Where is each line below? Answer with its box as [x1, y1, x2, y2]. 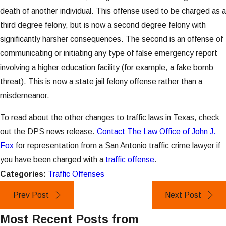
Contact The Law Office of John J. [97, 127, 216, 136]
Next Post [164, 191, 201, 200]
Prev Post [13, 191, 49, 200]
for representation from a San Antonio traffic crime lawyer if [14, 141, 220, 150]
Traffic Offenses [48, 169, 104, 179]
